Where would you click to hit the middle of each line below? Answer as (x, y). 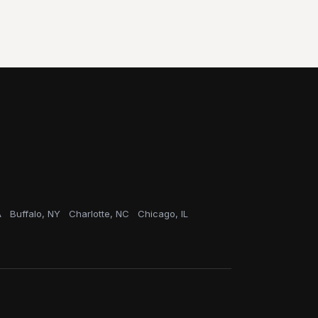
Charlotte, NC (99, 214)
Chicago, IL (163, 214)
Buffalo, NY (35, 214)
